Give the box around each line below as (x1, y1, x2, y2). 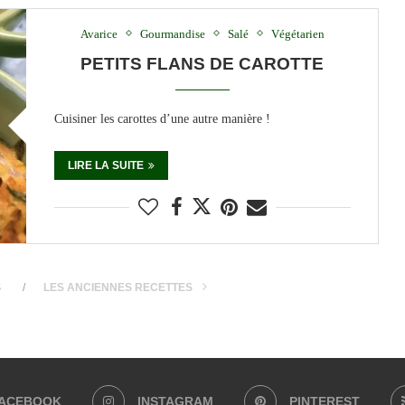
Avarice (80, 26, 118, 41)
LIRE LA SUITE (67, 158, 144, 172)
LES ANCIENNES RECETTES (42, 281, 195, 295)
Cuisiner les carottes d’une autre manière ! (53, 111, 270, 126)
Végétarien (270, 26, 325, 41)
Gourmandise (139, 26, 205, 41)
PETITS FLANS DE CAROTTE (80, 53, 325, 73)
